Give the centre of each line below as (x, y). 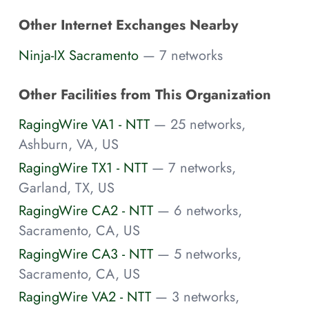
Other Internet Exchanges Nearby (129, 25)
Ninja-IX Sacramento (79, 55)
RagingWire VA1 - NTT (84, 124)
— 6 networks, (200, 211)
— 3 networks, (197, 297)
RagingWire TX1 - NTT (83, 167)
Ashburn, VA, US (69, 144)
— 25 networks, (200, 124)
